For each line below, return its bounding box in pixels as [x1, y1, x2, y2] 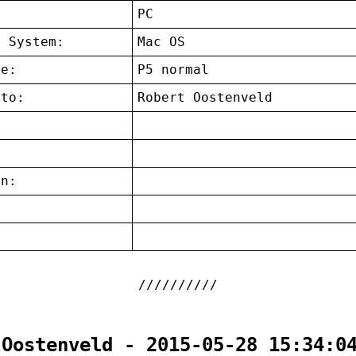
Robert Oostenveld [137, 90, 273, 106]
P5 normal [137, 62, 210, 78]
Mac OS [137, 34, 186, 50]
